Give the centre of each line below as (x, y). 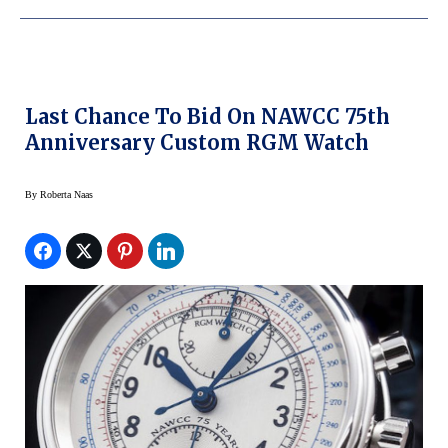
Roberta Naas (66, 194)
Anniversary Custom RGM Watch (197, 142)
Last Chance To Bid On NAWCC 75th (207, 116)
